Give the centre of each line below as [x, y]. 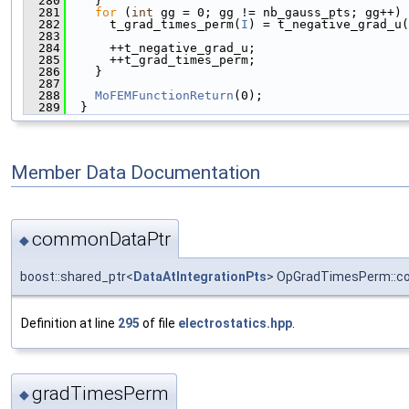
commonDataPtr [101, 239]
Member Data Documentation [136, 173]
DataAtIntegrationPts [200, 276]
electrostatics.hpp [235, 323]
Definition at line [69, 323]
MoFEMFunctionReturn [164, 96]
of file [159, 323]
